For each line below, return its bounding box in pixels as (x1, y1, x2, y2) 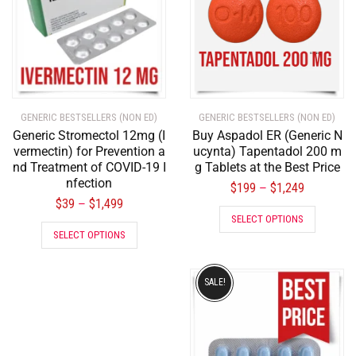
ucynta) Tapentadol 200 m (192, 144, 342, 160)
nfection (66, 176, 112, 192)
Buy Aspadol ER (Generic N (192, 128, 342, 144)
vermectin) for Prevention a (13, 144, 165, 160)
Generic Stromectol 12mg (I (13, 128, 165, 144)
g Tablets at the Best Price (194, 160, 340, 176)
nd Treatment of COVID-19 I (12, 160, 166, 176)
